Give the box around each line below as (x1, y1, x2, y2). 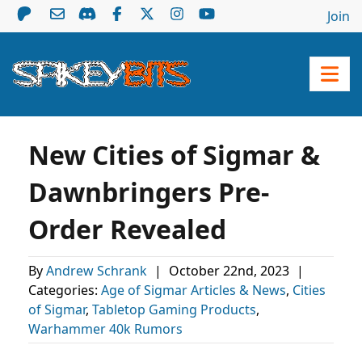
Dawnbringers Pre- (28, 175, 269, 209)
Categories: (28, 281, 101, 299)
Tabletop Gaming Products (92, 301, 256, 318)
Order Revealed (28, 212, 226, 246)
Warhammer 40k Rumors (28, 320, 183, 338)
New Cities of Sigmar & (28, 137, 320, 172)
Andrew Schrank (46, 262, 150, 280)
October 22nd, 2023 (169, 262, 293, 280)
